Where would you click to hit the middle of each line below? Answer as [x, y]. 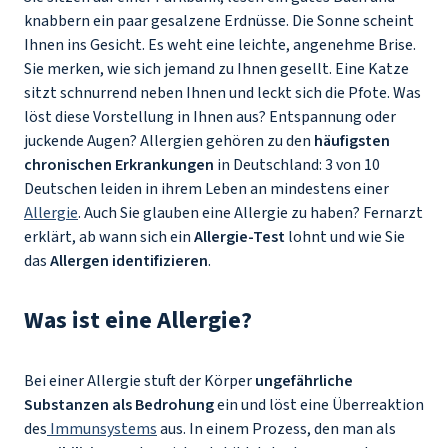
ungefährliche [304, 381]
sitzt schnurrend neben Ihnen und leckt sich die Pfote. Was [222, 93]
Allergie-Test [239, 237]
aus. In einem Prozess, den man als [276, 429]
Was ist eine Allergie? [140, 320]
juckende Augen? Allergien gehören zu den [169, 141]
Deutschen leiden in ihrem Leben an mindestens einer [206, 189]
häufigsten [352, 141]
